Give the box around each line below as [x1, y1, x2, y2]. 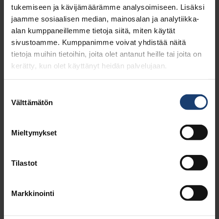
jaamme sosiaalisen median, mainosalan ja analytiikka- [11, 14, 199, 23]
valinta [3, 99, 24, 108]
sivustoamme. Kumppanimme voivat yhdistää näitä [11, 38, 186, 46]
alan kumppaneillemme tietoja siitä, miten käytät [11, 26, 175, 35]
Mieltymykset [11, 128, 57, 137]
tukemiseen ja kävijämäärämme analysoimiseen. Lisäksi [11, 2, 204, 11]
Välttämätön [11, 98, 53, 107]
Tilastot [11, 158, 37, 167]
